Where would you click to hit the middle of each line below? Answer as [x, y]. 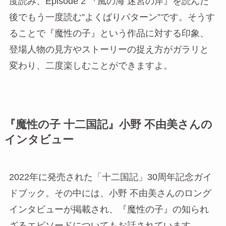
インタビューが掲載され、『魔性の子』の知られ [109, 209]
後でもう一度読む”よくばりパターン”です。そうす [112, 17]
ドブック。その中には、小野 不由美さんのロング [110, 193]
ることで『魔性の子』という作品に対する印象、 [109, 33]
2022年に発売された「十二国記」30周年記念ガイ [110, 177]
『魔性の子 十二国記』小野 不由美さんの [108, 124]
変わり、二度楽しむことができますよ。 [91, 65]
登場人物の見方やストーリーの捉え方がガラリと [109, 49]
